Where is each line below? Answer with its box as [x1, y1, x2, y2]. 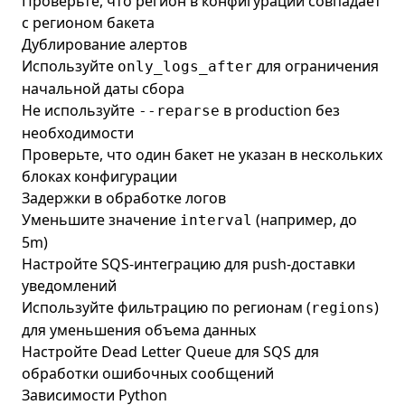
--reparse [138, 102, 220, 119]
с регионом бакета [22, 13, 155, 33]
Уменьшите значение [22, 210, 180, 230]
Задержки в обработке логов [22, 188, 226, 208]
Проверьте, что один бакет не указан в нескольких [22, 145, 382, 165]
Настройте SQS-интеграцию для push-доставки [22, 254, 355, 274]
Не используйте [22, 100, 138, 120]
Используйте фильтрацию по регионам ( [22, 297, 311, 317]
